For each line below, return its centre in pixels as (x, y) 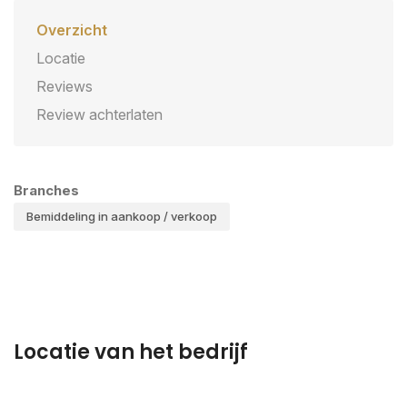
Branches (46, 190)
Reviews (65, 86)
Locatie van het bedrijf (131, 352)
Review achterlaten (99, 114)
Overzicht (72, 30)
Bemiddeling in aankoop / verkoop (122, 216)
